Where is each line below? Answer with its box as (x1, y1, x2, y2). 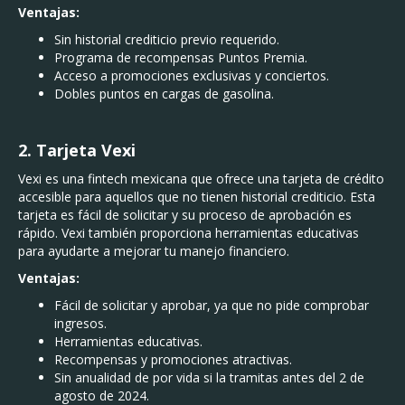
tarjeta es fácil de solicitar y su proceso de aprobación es (18, 206, 352, 223)
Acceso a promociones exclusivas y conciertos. (54, 67, 329, 84)
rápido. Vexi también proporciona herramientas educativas (18, 224, 359, 241)
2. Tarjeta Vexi (18, 139, 136, 161)
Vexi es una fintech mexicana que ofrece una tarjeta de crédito (18, 170, 384, 187)
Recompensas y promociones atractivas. (54, 351, 292, 368)
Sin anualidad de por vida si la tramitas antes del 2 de (54, 369, 364, 386)
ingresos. (54, 315, 107, 332)
